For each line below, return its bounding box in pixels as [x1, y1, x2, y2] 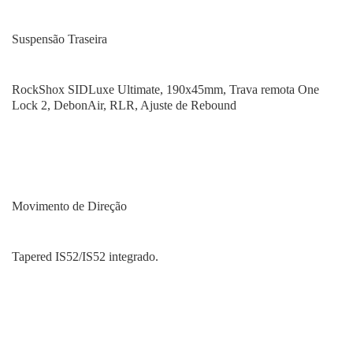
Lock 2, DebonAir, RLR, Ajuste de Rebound [12, 98, 236, 112]
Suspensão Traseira [12, 32, 107, 46]
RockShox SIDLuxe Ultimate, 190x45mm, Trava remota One [12, 83, 319, 96]
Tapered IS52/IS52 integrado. [12, 250, 158, 263]
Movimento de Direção [12, 199, 127, 213]
